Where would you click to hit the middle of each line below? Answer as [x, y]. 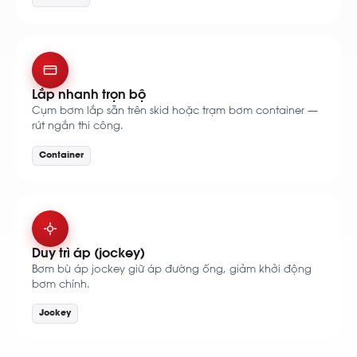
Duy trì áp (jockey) [88, 254]
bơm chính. [61, 284]
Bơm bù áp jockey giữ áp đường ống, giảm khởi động [172, 269]
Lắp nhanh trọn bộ [89, 96]
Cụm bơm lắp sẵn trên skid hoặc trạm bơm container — [175, 112]
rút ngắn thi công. [78, 127]
